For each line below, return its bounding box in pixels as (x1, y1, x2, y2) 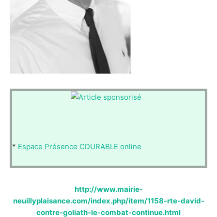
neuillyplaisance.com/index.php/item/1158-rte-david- (13, 196, 204, 205)
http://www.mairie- (74, 184, 143, 194)
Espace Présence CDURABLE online (18, 141, 141, 151)
